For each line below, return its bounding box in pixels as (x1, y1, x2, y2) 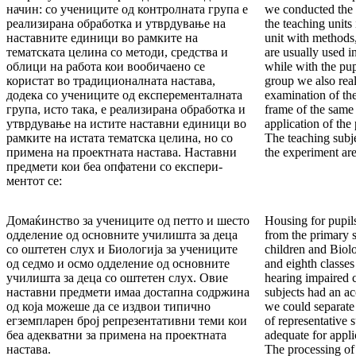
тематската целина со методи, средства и (6, 45, 228, 60)
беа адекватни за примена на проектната (6, 328, 226, 342)
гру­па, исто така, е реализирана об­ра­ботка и (6, 103, 246, 117)
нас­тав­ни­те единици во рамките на (6, 31, 198, 45)
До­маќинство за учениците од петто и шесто (6, 214, 250, 228)
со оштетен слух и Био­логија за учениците (6, 242, 238, 257)
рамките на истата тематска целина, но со (6, 131, 233, 145)
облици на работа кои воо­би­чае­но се (6, 60, 205, 74)
